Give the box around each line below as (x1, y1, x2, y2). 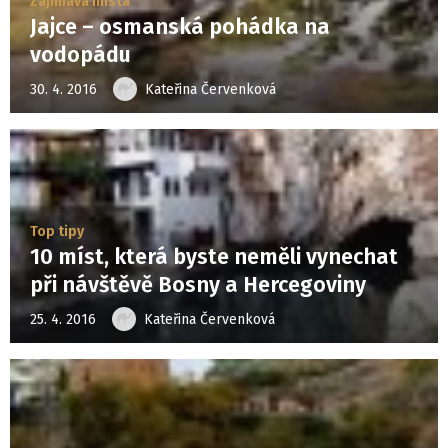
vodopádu (30, 42, 131, 68)
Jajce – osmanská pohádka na (30, 14, 330, 40)
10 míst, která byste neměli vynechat (30, 244, 398, 270)
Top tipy (30, 223, 84, 240)
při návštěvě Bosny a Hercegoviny (30, 272, 366, 298)
